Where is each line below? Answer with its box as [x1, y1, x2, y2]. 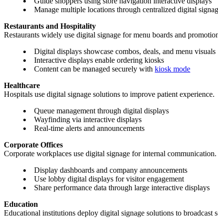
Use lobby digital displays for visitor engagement [34, 175, 184, 183]
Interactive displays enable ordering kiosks [34, 56, 164, 65]
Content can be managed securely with [34, 65, 155, 73]
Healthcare [4, 81, 40, 90]
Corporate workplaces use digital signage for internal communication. [4, 149, 217, 158]
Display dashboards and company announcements [34, 166, 187, 175]
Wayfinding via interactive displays [34, 115, 142, 124]
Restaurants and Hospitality [4, 22, 96, 31]
